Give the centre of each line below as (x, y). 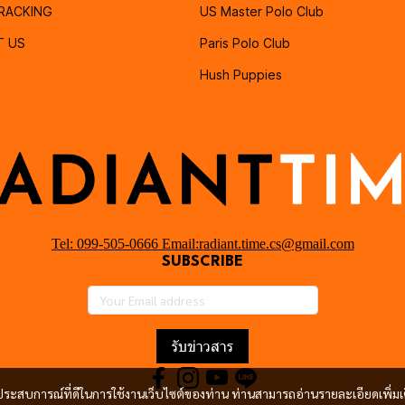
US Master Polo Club (262, 11)
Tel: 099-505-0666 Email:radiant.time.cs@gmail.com (202, 243)
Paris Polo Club (245, 42)
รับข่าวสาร (202, 346)
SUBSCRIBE (202, 261)
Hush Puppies (241, 74)
